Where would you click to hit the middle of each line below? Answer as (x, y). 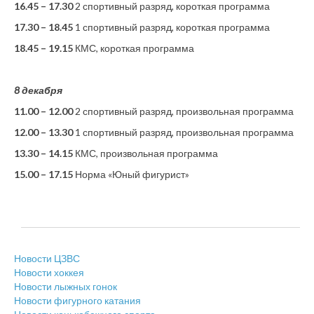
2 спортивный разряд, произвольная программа (183, 111)
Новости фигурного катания (77, 300)
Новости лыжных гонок (66, 286)
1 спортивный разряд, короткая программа (171, 27)
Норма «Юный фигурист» (131, 174)
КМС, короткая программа (134, 48)
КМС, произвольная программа (145, 153)
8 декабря (38, 90)
